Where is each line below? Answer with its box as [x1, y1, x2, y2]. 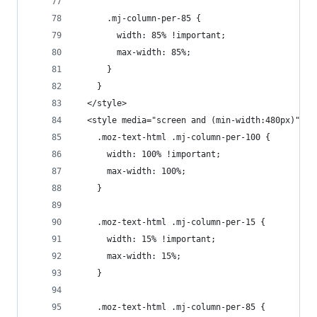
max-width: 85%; [77, 47, 191, 57]
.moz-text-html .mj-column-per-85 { [77, 302, 265, 312]
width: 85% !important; [77, 30, 226, 40]
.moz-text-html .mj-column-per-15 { [77, 217, 265, 227]
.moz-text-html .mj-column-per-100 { [77, 132, 270, 142]
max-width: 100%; [77, 166, 186, 176]
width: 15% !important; [77, 234, 216, 244]
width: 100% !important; [77, 149, 221, 159]
